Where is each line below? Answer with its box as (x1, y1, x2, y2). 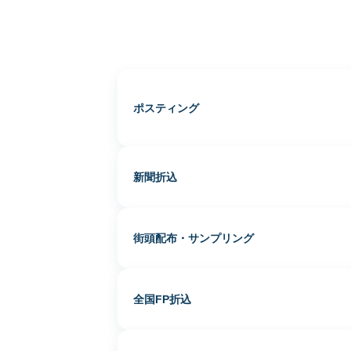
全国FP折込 (133, 293, 191, 306)
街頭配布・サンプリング (133, 232, 254, 244)
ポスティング (133, 101, 199, 114)
